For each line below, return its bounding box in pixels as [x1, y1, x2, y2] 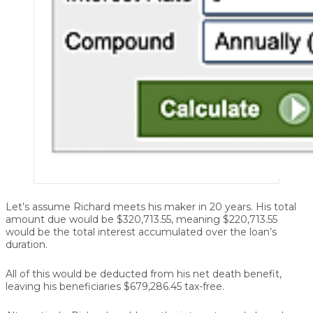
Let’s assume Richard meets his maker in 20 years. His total [6, 200, 296, 213]
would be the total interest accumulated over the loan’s [6, 225, 277, 238]
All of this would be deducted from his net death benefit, [6, 267, 282, 280]
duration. [6, 238, 48, 251]
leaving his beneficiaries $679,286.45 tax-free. [6, 279, 224, 293]
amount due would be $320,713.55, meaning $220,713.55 [6, 212, 277, 226]
